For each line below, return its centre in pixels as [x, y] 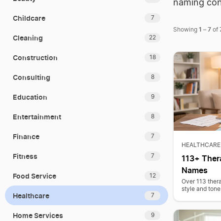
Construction [35, 57]
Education [30, 97]
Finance [26, 136]
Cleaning [28, 37]
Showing [186, 30]
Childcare [29, 18]
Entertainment [37, 116]
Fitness [25, 156]
